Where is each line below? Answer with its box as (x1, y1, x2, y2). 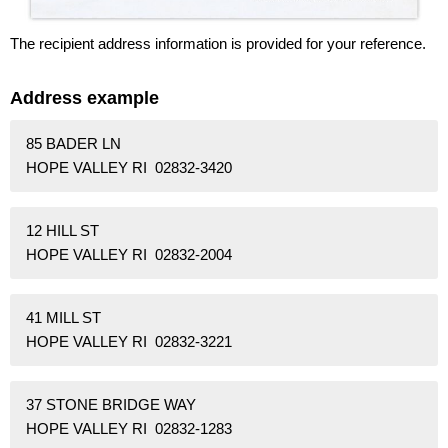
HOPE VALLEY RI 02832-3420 (26, 159, 232, 177)
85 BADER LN (26, 135, 121, 153)
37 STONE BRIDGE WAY (26, 396, 196, 414)
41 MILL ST (26, 309, 101, 327)
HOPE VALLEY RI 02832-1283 (26, 420, 232, 438)
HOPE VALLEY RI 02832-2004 (26, 246, 232, 264)
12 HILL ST (26, 222, 99, 240)
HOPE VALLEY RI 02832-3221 (26, 333, 232, 351)
